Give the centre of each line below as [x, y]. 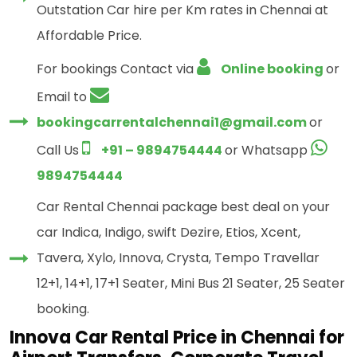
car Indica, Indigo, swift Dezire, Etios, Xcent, [169, 233]
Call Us [59, 151]
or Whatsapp [268, 151]
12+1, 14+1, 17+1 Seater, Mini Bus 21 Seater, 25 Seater [191, 284]
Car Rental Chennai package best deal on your [183, 207]
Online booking [272, 69]
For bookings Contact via [117, 69]
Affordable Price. [89, 36]
